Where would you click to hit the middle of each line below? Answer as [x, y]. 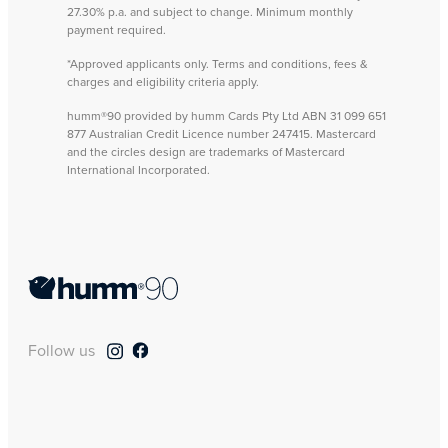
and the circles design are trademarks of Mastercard [206, 151]
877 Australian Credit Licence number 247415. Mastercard [221, 133]
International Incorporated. [138, 169]
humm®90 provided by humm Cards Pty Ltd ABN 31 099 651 [226, 115]
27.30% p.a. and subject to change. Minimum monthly [210, 11]
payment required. [116, 29]
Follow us [63, 349]
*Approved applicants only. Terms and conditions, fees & [217, 63]
